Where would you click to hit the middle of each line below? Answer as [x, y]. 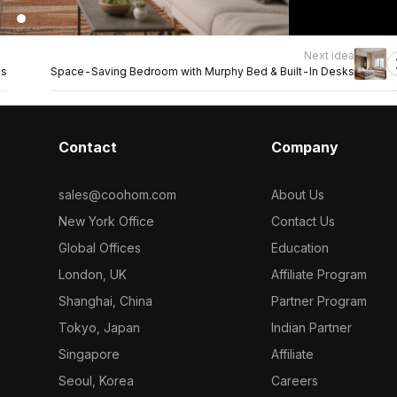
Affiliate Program [319, 274]
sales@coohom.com [117, 195]
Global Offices [99, 248]
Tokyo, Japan [99, 327]
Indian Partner [312, 327]
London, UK [92, 274]
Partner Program [319, 301]
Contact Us [304, 221]
